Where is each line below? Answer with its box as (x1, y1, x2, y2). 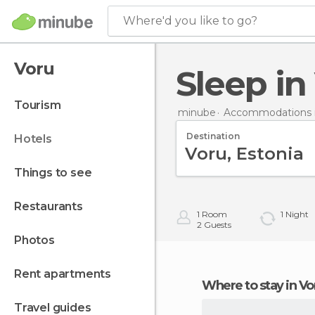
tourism (21, 98, 61, 112)
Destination (186, 130, 240, 141)
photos (21, 233, 55, 247)
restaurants (21, 200, 83, 213)
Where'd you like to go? (123, 14, 257, 27)
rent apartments (21, 267, 112, 281)
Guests (202, 219, 231, 230)
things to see (22, 166, 92, 179)
